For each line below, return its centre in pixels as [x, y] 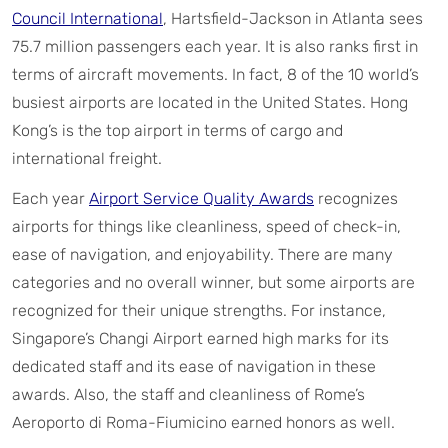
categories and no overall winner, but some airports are [213, 283]
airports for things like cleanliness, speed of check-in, [206, 227]
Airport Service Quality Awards [201, 199]
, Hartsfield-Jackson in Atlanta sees [293, 19]
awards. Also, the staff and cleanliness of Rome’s [188, 395]
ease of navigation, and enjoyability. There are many [202, 255]
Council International [87, 19]
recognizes [356, 199]
